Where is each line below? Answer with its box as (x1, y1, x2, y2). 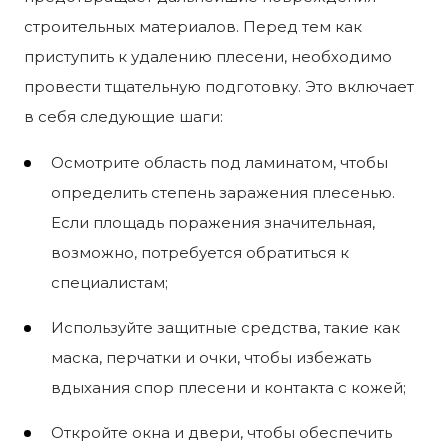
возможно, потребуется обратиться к (51, 242, 349, 262)
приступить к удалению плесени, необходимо (24, 46, 392, 66)
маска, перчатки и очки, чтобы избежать (51, 347, 371, 367)
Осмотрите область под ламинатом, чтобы (51, 152, 388, 172)
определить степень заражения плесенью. (51, 182, 395, 202)
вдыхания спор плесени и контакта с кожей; (51, 377, 406, 397)
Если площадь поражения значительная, (51, 212, 375, 232)
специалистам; (51, 272, 168, 292)
